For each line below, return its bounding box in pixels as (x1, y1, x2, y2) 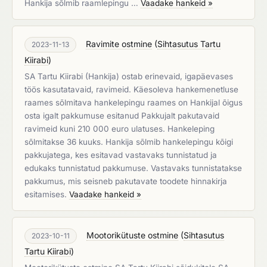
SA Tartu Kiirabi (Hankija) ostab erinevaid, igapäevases (24, 72, 233, 81)
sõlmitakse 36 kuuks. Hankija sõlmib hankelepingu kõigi (24, 137, 233, 147)
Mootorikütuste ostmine (86, 230, 178, 240)
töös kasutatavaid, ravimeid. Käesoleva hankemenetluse (24, 85, 238, 94)
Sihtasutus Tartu (157, 39, 221, 49)
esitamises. (24, 190, 69, 199)
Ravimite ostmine (86, 39, 152, 49)
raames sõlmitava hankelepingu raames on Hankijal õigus (24, 98, 243, 107)
